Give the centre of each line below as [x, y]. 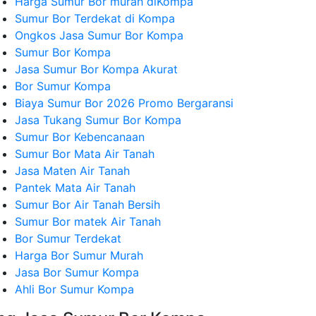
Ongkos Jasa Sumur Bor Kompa [99, 35]
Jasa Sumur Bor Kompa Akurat [96, 69]
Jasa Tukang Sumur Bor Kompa [98, 120]
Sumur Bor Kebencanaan [80, 137]
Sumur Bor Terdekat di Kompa [95, 18]
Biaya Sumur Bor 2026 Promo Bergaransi [124, 103]
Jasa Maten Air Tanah [72, 171]
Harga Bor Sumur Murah [79, 255]
